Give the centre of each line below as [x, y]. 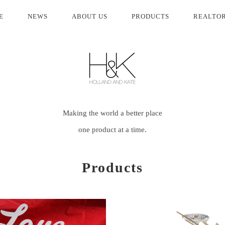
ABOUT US [90, 16]
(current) [17, 16]
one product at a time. [113, 130]
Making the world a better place [113, 113]
